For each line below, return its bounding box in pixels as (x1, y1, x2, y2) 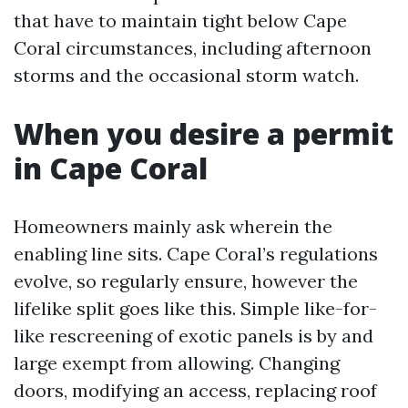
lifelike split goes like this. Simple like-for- (14, 297, 377, 320)
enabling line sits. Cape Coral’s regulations (14, 242, 378, 265)
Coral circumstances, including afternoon (14, 36, 372, 59)
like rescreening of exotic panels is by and (14, 324, 373, 347)
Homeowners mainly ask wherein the (14, 215, 332, 238)
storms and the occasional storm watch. (14, 64, 359, 87)
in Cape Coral (14, 148, 208, 188)
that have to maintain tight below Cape (14, 9, 347, 32)
